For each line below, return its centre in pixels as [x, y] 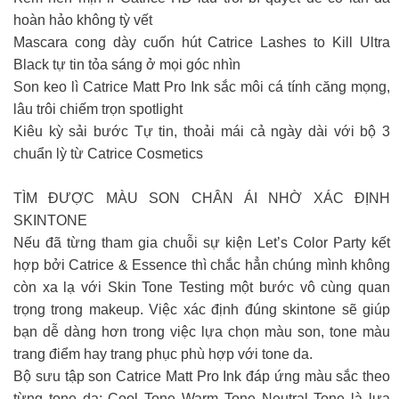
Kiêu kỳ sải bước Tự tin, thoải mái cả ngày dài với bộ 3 [202, 131]
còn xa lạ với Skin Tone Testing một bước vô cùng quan [202, 287]
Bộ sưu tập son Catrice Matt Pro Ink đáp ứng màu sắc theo [202, 376]
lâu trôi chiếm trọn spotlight [98, 109]
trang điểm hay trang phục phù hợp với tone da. [163, 354]
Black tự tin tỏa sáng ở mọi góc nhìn [127, 64]
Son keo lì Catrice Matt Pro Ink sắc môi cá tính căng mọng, [202, 86]
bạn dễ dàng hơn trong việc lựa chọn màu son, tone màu [202, 331]
